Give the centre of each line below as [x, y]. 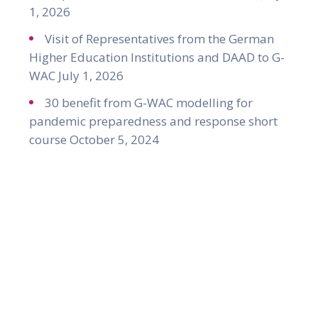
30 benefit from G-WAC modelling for [149, 103]
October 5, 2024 [114, 139]
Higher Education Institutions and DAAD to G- [157, 57]
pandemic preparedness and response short [153, 121]
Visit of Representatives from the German [159, 39]
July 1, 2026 [91, 76]
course [48, 139]
